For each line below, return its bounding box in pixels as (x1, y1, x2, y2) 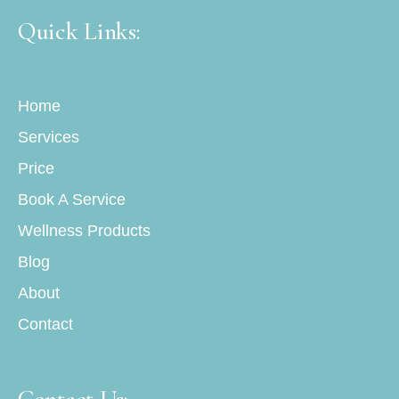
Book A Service (18, 191, 126, 208)
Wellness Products (18, 222, 151, 240)
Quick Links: (18, 16, 141, 46)
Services (18, 128, 79, 146)
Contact (18, 315, 73, 333)
